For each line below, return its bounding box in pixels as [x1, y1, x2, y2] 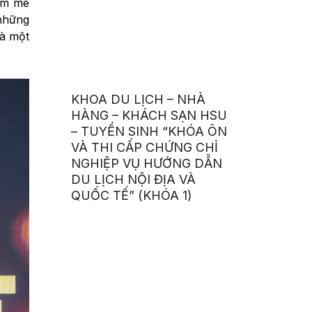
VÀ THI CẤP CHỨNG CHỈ [71, 140, 219, 155]
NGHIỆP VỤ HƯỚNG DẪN [71, 156, 223, 171]
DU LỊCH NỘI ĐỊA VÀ [71, 172, 196, 187]
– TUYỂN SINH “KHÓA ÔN [71, 124, 228, 139]
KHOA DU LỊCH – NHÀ [71, 92, 206, 107]
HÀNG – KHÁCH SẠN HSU [71, 108, 228, 123]
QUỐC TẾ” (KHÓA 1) [71, 188, 193, 203]
